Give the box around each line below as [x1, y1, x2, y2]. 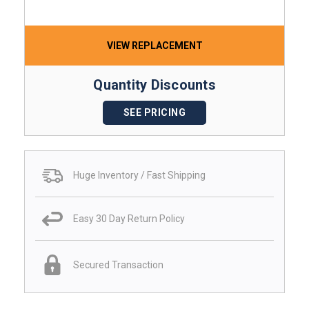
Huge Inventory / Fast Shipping [73, 170, 206, 181]
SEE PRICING [123, 106, 186, 118]
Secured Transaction [73, 259, 163, 270]
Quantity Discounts [93, 76, 216, 93]
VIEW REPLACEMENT [106, 39, 203, 51]
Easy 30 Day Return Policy [73, 212, 185, 224]
